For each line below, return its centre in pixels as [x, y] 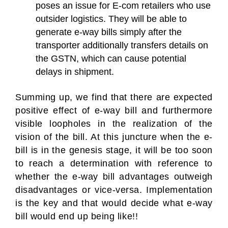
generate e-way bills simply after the [109, 32]
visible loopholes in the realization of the [114, 124]
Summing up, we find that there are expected [114, 97]
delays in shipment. [75, 72]
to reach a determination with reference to [114, 163]
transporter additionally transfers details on [122, 45]
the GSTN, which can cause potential [111, 59]
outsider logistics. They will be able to [111, 19]
